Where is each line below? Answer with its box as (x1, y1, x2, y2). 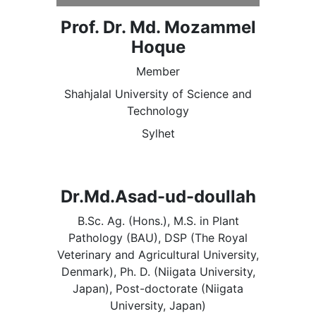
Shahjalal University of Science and (64, 87, 252, 102)
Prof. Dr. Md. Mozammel (60, 17, 256, 38)
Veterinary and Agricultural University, (57, 248, 259, 262)
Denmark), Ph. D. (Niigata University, (61, 265, 255, 279)
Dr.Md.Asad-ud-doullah (60, 186, 256, 207)
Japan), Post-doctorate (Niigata (73, 281, 243, 296)
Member (136, 64, 180, 79)
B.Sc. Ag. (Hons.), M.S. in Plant (77, 214, 239, 229)
